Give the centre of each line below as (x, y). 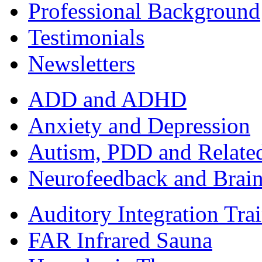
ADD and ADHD (107, 99)
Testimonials (86, 37)
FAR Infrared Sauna (120, 240)
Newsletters (82, 63)
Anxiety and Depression (139, 125)
